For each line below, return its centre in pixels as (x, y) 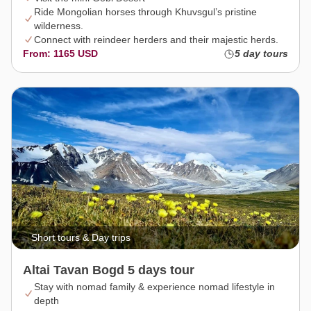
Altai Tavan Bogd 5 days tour (109, 270)
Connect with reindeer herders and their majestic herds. (156, 40)
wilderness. (59, 26)
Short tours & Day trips (81, 238)
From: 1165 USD (60, 54)
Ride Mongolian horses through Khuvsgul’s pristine (145, 12)
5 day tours (261, 54)
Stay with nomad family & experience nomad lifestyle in (154, 287)
